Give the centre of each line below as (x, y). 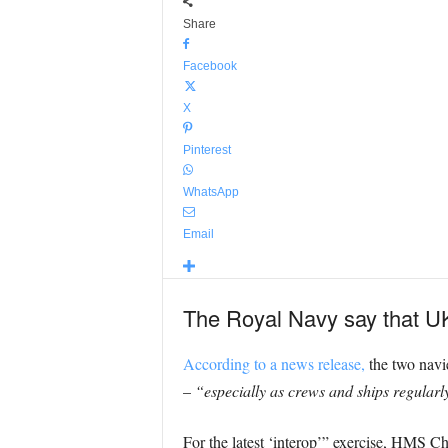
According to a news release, (273, 363)
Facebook (209, 66)
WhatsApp (210, 192)
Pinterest (206, 150)
